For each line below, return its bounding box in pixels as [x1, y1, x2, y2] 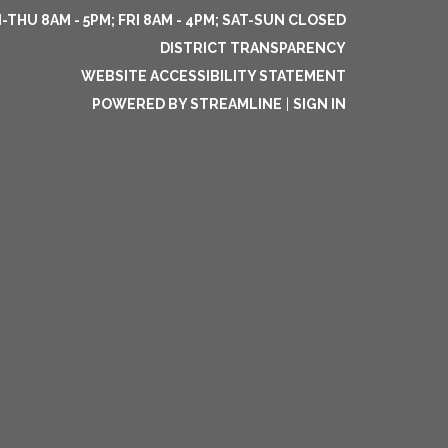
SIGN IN [293, 96, 346, 112]
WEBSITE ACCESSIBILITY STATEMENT [81, 68, 346, 84]
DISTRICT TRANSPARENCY [160, 40, 346, 56]
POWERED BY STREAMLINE [92, 96, 282, 112]
